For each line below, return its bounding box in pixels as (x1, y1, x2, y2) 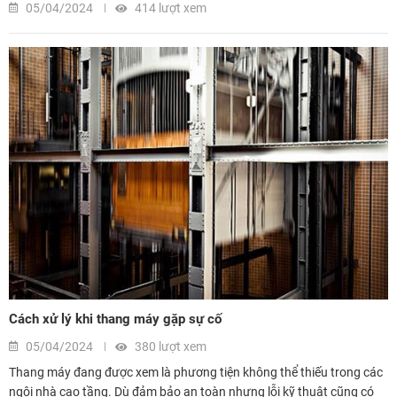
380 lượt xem (132, 339, 206, 354)
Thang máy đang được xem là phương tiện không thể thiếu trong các (9, 365, 383, 380)
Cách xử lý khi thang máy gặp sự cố (9, 311, 222, 328)
